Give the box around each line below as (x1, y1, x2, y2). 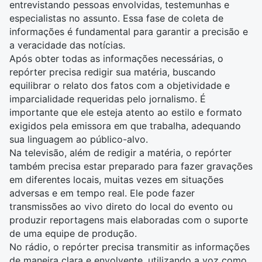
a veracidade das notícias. (9, 39, 125, 51)
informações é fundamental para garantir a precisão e (9, 26, 248, 37)
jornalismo (149, 93, 195, 105)
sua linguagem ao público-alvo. (9, 133, 148, 145)
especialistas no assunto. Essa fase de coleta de (9, 12, 223, 24)
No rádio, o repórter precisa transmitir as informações (9, 241, 250, 253)
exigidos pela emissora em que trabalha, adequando (9, 120, 241, 132)
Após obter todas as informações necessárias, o (9, 53, 223, 64)
